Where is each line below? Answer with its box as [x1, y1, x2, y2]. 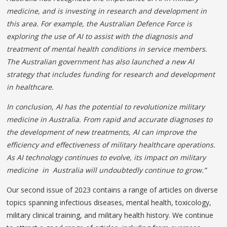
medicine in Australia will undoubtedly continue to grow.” [7, 165, 207, 175]
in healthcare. [7, 82, 54, 92]
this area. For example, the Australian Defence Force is [7, 18, 193, 28]
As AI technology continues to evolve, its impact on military [7, 152, 206, 162]
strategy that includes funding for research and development [7, 69, 215, 79]
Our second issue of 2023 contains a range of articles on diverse [7, 184, 218, 195]
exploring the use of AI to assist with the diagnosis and [7, 31, 193, 41]
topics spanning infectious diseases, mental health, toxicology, [7, 197, 212, 207]
